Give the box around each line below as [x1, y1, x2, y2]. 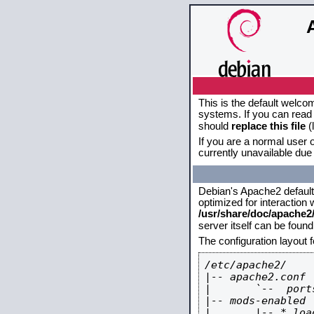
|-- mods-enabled [205, 294, 306, 306]
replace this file [231, 121, 306, 132]
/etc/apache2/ [205, 259, 287, 271]
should [198, 121, 231, 132]
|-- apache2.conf [205, 271, 306, 282]
